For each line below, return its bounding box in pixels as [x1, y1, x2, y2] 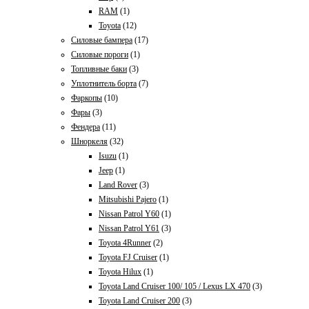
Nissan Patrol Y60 [99, 209, 159, 219]
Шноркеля [71, 137, 108, 146]
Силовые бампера [71, 35, 132, 45]
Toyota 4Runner [99, 238, 151, 248]
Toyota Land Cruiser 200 [99, 296, 180, 306]
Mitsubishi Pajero [99, 195, 157, 204]
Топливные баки [71, 64, 127, 74]
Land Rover [99, 180, 137, 190]
